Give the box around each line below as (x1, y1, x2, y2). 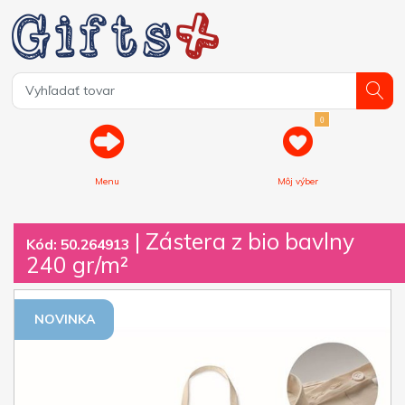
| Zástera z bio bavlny (129, 226, 354, 255)
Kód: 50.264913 (26, 234, 129, 253)
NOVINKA (33, 311, 95, 328)
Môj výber (277, 174, 318, 187)
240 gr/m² (26, 250, 128, 278)
